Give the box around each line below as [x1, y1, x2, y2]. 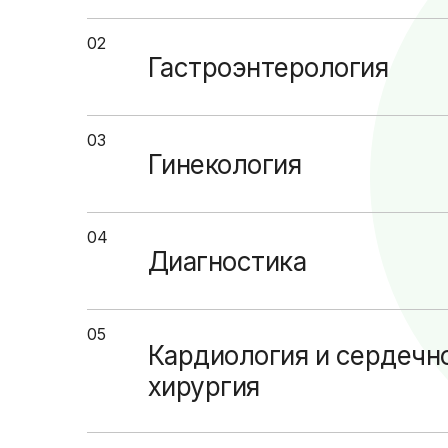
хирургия [148, 371, 260, 402]
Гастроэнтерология [148, 51, 389, 83]
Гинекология [148, 148, 302, 180]
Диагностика [148, 245, 307, 277]
